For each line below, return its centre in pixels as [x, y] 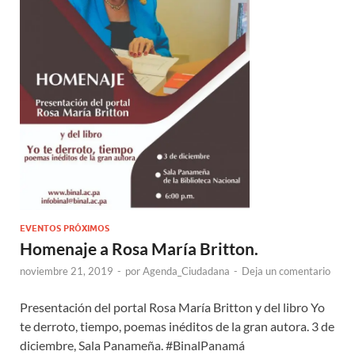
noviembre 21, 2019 [67, 271]
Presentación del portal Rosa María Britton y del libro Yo [172, 307]
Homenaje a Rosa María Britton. [139, 249]
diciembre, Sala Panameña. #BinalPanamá [132, 345]
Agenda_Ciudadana [186, 271]
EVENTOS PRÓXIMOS [65, 229]
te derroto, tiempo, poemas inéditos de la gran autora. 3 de [177, 326]
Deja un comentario [286, 271]
